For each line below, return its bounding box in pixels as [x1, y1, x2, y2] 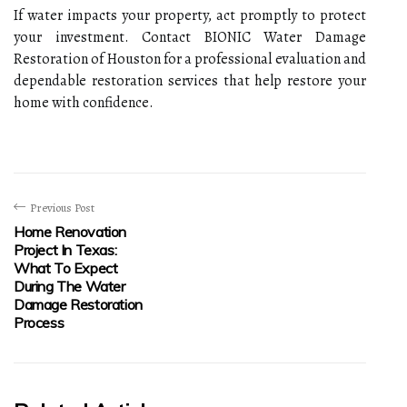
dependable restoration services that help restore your [14, 70, 366, 91]
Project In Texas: [14, 240, 117, 259]
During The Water [14, 276, 125, 295]
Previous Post [30, 199, 94, 215]
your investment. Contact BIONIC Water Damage [14, 26, 366, 47]
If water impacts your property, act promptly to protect [14, 5, 366, 25]
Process [14, 313, 65, 332]
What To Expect [14, 258, 118, 277]
